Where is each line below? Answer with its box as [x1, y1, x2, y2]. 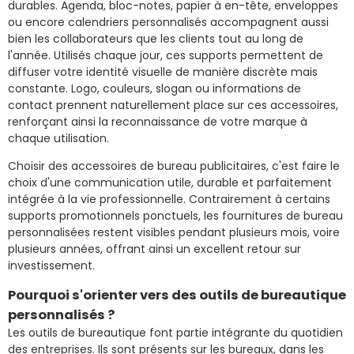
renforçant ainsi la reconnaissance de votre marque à [8, 113, 307, 130]
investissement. [8, 257, 95, 273]
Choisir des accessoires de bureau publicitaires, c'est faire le [8, 157, 340, 174]
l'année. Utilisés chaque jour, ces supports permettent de [8, 47, 323, 63]
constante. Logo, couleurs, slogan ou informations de [8, 80, 301, 96]
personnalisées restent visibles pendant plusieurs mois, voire [8, 224, 340, 240]
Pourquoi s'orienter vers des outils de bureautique [8, 285, 346, 304]
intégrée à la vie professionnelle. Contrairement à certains [8, 190, 330, 207]
